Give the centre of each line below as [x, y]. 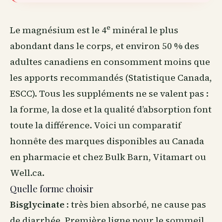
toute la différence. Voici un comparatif [96, 125]
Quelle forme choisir [52, 189]
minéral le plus [144, 30]
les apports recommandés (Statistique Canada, [111, 78]
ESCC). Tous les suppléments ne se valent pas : [109, 93]
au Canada [182, 141]
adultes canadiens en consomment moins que [110, 62]
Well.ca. [27, 173]
